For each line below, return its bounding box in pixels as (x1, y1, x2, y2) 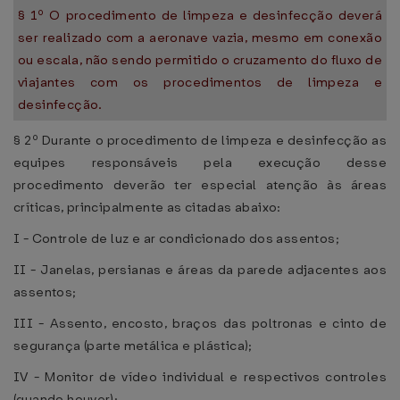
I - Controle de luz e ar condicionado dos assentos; (13, 229, 339, 247)
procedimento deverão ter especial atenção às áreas (13, 176, 387, 194)
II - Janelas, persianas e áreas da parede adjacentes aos (13, 261, 387, 279)
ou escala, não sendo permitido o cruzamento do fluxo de (18, 51, 382, 69)
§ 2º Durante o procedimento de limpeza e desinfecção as (13, 131, 387, 149)
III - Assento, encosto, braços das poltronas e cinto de (13, 314, 387, 332)
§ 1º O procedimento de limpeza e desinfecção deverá (18, 6, 382, 24)
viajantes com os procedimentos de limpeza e (18, 73, 382, 91)
